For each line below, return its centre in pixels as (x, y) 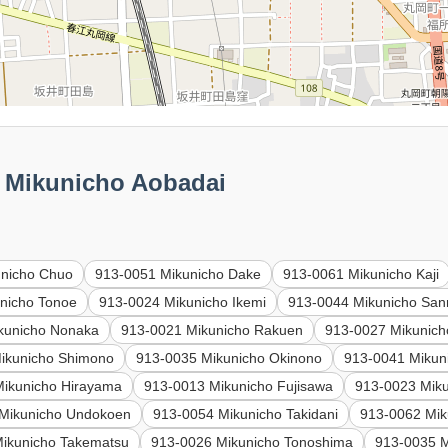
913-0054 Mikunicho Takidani (246, 414)
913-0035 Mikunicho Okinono (229, 358)
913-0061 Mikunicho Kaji (361, 274)
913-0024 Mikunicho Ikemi (183, 302)
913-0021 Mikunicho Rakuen (212, 330)
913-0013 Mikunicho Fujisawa (239, 386)
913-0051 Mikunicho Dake (178, 274)
